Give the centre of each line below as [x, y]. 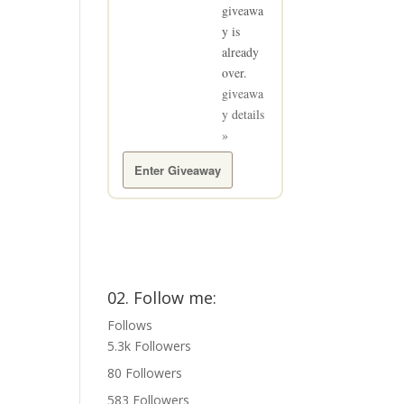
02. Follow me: [162, 298]
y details [243, 115]
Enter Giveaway [178, 170]
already [241, 52]
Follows [130, 326]
